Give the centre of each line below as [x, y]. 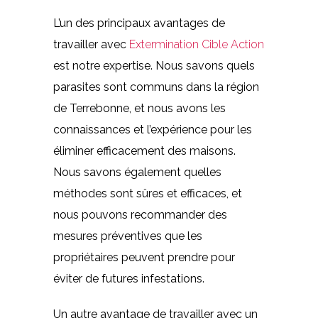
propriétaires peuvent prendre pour [144, 257]
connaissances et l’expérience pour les [152, 129]
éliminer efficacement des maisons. [144, 150]
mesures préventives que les [127, 236]
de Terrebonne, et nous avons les [139, 108]
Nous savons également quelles [137, 172]
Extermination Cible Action [196, 44]
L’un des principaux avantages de [139, 23]
